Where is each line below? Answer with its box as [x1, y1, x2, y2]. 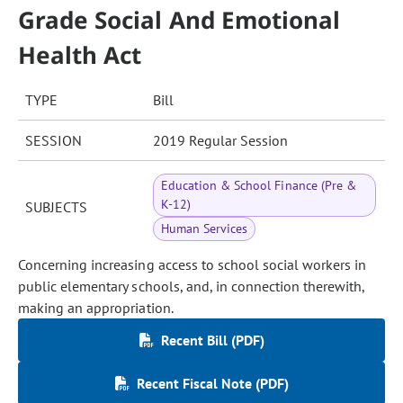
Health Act [18, 39, 142, 71]
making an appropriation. [18, 299, 174, 317]
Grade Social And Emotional [18, 4, 341, 36]
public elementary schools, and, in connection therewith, [18, 277, 365, 295]
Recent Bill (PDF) [160, 331, 264, 349]
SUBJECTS [25, 198, 87, 216]
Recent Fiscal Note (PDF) [136, 374, 289, 392]
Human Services [161, 220, 248, 237]
